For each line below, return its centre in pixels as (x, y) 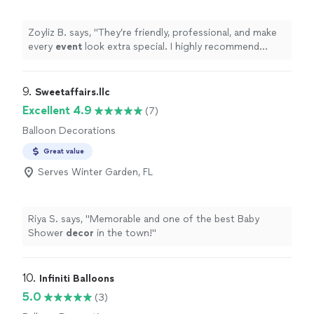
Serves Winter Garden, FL (95, 172)
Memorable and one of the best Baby (175, 219)
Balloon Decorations (69, 131)
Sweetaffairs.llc (73, 93)
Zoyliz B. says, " (63, 33)
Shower (47, 233)
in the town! (123, 233)
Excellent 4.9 (57, 111)
